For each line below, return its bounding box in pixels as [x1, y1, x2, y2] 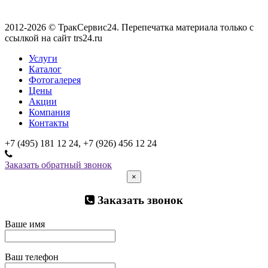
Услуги [29, 53, 57, 63]
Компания [29, 106, 70, 117]
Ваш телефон [5, 252, 59, 263]
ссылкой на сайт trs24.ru [5, 32, 102, 43]
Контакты [29, 117, 69, 128]
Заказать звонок [95, 194, 183, 207]
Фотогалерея [29, 74, 81, 85]
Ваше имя [5, 219, 45, 230]
